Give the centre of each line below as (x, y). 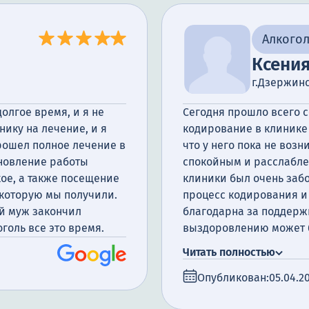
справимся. (213, 245)
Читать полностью (229, 252)
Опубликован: (233, 277)
